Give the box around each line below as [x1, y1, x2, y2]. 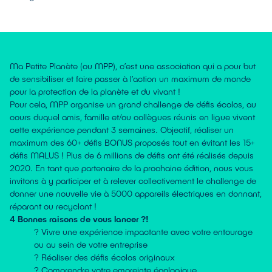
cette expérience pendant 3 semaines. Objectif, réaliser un [10, 124, 234, 135]
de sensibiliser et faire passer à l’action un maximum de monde [10, 73, 251, 84]
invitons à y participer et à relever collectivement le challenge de [10, 175, 256, 186]
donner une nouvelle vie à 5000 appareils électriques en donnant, [10, 188, 262, 199]
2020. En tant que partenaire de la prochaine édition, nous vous [10, 163, 253, 173]
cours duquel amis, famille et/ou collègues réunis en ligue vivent [10, 112, 255, 122]
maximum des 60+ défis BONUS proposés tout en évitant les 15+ [10, 137, 255, 148]
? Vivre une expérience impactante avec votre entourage [34, 226, 253, 237]
